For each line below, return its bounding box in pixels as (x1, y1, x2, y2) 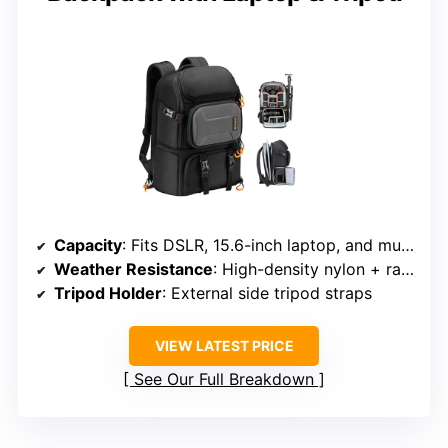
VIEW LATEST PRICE (154, 336, 294, 354)
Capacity (54, 234, 122, 255)
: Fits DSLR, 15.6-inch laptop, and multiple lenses (122, 234, 401, 255)
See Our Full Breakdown (134, 368, 314, 389)
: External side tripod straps (162, 282, 372, 303)
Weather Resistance (54, 258, 213, 279)
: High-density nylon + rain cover (213, 258, 401, 279)
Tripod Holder (54, 282, 162, 303)
